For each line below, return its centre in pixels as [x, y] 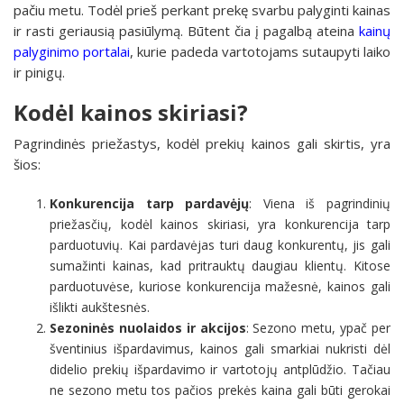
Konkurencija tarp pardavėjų [150, 203]
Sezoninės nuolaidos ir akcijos [148, 327]
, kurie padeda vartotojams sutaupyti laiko [261, 51]
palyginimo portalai [72, 51]
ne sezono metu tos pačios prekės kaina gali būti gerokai [220, 390]
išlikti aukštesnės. [100, 307]
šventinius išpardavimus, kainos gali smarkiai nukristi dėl [220, 348]
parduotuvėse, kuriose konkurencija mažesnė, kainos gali [220, 286]
